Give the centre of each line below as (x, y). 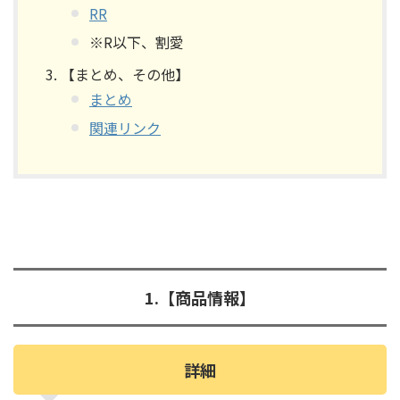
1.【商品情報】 (200, 297)
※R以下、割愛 (137, 42)
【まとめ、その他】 (125, 74)
